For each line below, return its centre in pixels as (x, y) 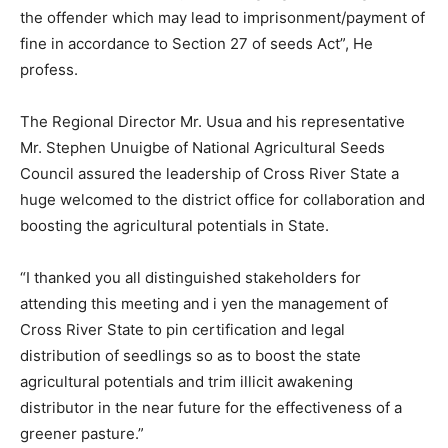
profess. (49, 70)
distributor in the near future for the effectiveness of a (211, 408)
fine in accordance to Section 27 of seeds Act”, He (196, 44)
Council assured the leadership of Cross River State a (209, 174)
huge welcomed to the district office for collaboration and (222, 200)
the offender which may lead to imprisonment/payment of (222, 18)
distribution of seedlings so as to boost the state (190, 356)
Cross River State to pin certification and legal (182, 330)
